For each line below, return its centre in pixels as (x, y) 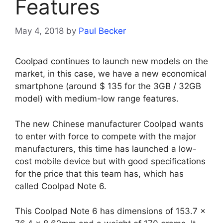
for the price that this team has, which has (99, 173)
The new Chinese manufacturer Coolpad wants (109, 124)
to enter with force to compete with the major (106, 136)
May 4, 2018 (39, 31)
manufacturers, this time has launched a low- (106, 149)
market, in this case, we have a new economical (111, 74)
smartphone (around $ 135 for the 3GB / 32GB (108, 86)
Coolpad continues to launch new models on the (111, 61)
